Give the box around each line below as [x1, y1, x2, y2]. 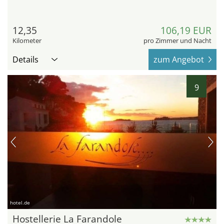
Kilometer [12, 36, 41, 45]
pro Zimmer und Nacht [143, 36, 211, 45]
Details [12, 54, 38, 65]
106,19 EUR [160, 24, 211, 37]
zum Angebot [153, 54, 204, 65]
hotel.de [10, 199, 30, 206]
